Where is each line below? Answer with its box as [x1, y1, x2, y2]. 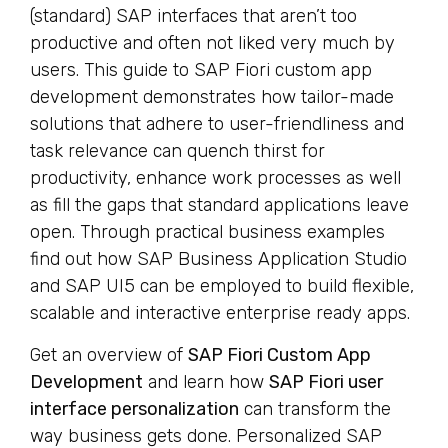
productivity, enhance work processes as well [30, 167, 401, 190]
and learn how [143, 370, 269, 393]
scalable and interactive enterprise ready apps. [30, 302, 410, 325]
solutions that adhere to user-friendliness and [30, 113, 404, 136]
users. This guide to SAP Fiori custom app [30, 59, 372, 82]
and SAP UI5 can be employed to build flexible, [30, 275, 414, 298]
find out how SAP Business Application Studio [30, 248, 407, 271]
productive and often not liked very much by [30, 32, 395, 55]
